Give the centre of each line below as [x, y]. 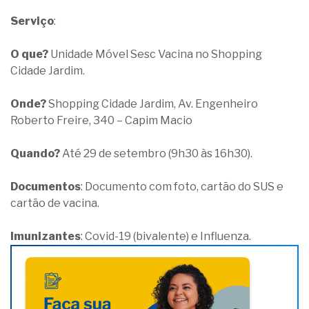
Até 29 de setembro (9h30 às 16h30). [156, 153]
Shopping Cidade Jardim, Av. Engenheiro [152, 104]
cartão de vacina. [55, 203]
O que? [29, 54]
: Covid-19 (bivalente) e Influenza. [166, 236]
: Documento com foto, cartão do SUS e [182, 187]
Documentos [46, 187]
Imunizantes [46, 236]
